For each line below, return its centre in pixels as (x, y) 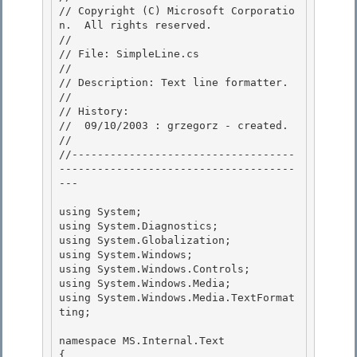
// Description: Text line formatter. (177, 83)
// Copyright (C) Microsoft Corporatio (177, 11)
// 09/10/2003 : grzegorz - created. (177, 126)
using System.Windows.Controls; (155, 269)
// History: (94, 112)
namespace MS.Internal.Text (142, 341)
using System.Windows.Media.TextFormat (177, 298)
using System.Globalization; (148, 241)
